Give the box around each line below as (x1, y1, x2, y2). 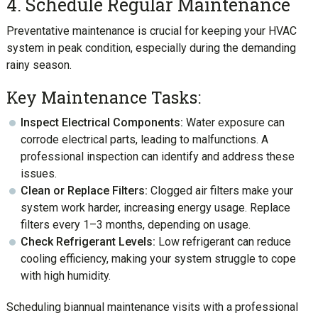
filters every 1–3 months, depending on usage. (20, 217, 251, 231)
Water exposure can (182, 115, 285, 129)
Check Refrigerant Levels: (20, 234, 155, 248)
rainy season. (6, 57, 72, 72)
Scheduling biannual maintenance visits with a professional (6, 300, 298, 314)
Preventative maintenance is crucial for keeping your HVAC (6, 23, 297, 38)
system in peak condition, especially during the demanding (6, 40, 296, 55)
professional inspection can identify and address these (20, 149, 295, 163)
